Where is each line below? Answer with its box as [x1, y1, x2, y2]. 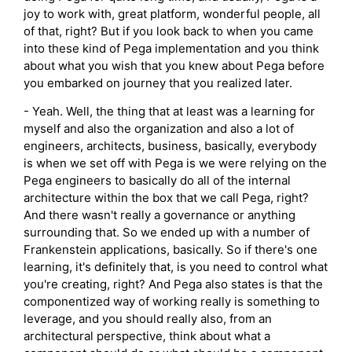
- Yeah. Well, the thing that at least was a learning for [24, 104, 315, 119]
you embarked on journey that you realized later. [24, 75, 292, 90]
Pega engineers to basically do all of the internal [24, 173, 291, 189]
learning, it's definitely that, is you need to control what [24, 259, 328, 275]
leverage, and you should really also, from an [24, 311, 272, 327]
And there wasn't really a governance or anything [24, 207, 295, 223]
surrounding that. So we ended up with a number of [24, 225, 310, 240]
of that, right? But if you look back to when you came [24, 23, 313, 38]
